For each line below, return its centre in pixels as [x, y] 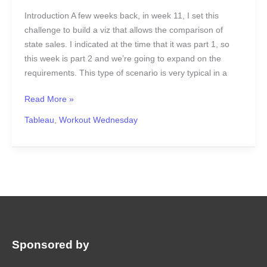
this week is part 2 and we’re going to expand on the [122, 58]
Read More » [49, 100]
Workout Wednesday [98, 120]
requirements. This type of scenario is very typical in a [125, 73]
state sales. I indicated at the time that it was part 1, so [127, 44]
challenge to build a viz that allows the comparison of [123, 30]
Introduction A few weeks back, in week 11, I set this [121, 15]
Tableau [39, 120]
